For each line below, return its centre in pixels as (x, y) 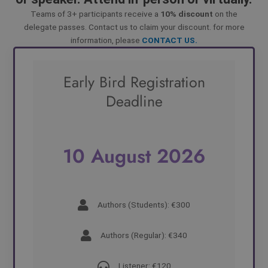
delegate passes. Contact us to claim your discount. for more (134, 27)
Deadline (134, 101)
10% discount (187, 14)
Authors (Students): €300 (144, 205)
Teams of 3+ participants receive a (95, 14)
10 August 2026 (134, 156)
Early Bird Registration (134, 82)
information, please (106, 40)
